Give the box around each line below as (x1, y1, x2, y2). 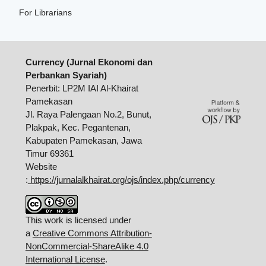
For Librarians (19, 7, 72, 17)
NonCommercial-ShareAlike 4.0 (25, 241, 148, 252)
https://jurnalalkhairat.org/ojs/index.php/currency (30, 175, 215, 185)
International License (25, 254, 105, 265)
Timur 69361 (25, 148, 74, 159)
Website (25, 161, 57, 172)
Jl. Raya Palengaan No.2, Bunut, (25, 109, 151, 120)
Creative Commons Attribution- (32, 228, 152, 239)
